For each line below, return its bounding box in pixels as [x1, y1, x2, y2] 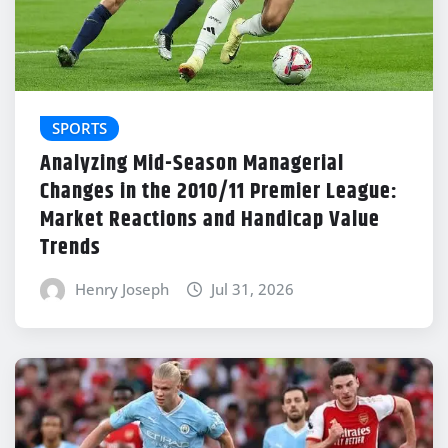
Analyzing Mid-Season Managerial [40, 147, 344, 182]
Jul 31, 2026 [211, 279, 295, 300]
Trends [40, 231, 101, 266]
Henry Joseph [74, 279, 169, 300]
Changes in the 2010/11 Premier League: [40, 175, 398, 210]
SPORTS [52, 117, 107, 138]
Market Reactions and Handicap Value [40, 203, 380, 238]
